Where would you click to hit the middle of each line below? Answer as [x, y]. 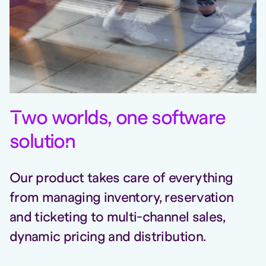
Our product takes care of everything [121, 179]
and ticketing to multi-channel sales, [118, 218]
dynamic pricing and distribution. [108, 237]
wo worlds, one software [123, 119]
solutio [37, 142]
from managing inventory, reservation [122, 198]
